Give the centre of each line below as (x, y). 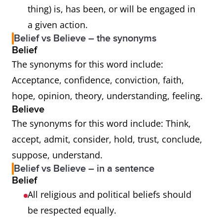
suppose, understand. (57, 155)
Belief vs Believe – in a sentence (84, 169)
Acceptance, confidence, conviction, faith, (98, 80)
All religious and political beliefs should (110, 194)
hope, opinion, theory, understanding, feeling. (109, 96)
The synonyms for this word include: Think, (101, 123)
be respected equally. (73, 210)
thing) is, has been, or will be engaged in (111, 9)
